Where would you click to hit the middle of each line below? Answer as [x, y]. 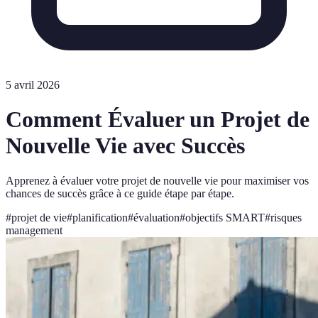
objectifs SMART [225, 217]
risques [286, 217]
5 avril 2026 [33, 85]
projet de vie [39, 217]
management [34, 230]
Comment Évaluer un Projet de [158, 120]
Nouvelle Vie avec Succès [125, 146]
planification [100, 217]
